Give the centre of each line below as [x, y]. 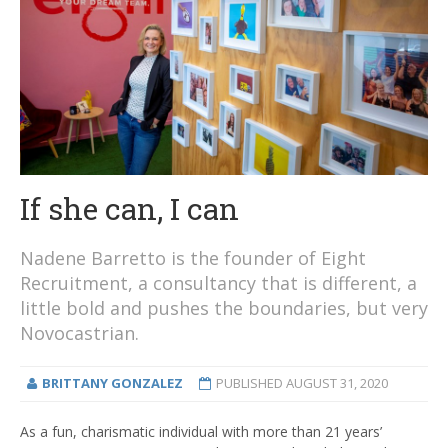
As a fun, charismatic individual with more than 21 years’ [201, 432]
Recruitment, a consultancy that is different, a [218, 283]
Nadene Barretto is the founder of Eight [193, 258]
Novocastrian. [79, 333]
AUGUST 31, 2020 [336, 383]
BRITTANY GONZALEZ [112, 383]
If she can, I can [129, 209]
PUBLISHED [250, 383]
